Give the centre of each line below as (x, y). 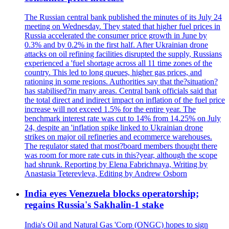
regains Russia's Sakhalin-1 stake (94, 204)
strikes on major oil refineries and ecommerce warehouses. (118, 137)
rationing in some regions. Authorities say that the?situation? (121, 82)
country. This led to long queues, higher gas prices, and (113, 73)
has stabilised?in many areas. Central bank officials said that (121, 91)
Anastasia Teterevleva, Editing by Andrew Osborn (106, 174)
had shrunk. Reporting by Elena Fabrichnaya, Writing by (116, 165)
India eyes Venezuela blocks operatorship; (112, 193)
